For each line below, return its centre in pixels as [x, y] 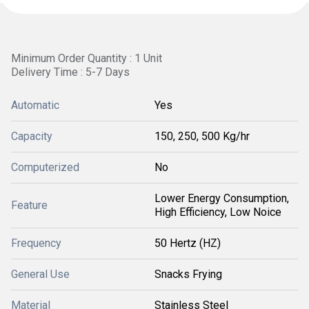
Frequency [36, 243]
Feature [29, 205]
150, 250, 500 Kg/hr [202, 136]
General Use [40, 274]
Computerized [45, 167]
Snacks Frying [188, 274]
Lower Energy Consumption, [222, 198]
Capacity [32, 136]
